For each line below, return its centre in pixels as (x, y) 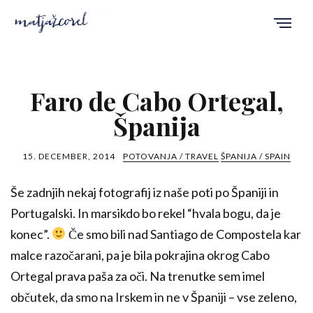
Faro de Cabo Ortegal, (156, 100)
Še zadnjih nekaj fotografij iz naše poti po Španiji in (145, 192)
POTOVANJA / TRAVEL (171, 156)
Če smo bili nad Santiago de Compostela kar (183, 234)
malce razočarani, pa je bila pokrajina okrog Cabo (140, 255)
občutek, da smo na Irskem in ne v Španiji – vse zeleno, (154, 297)
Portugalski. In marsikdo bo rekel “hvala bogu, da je (146, 213)
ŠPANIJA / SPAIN (256, 156)
